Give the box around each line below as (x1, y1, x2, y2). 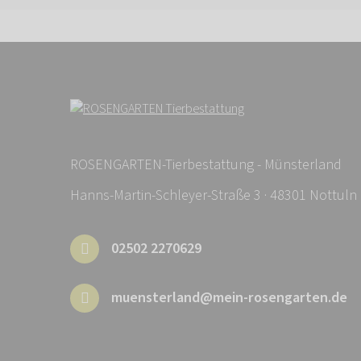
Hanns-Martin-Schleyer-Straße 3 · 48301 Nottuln (70, 185, 357, 206)
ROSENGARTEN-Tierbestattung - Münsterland (70, 155, 342, 176)
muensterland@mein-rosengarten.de (111, 288, 347, 309)
